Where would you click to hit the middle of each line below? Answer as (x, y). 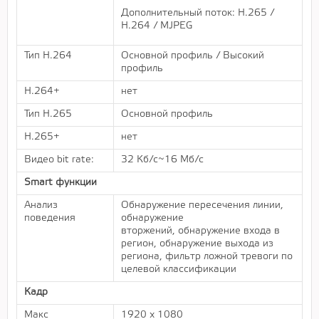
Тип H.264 (48, 56)
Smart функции (61, 182)
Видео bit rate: (59, 159)
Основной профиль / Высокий (193, 56)
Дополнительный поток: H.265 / (198, 13)
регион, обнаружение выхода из (197, 244)
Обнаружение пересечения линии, (202, 205)
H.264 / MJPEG (157, 26)
